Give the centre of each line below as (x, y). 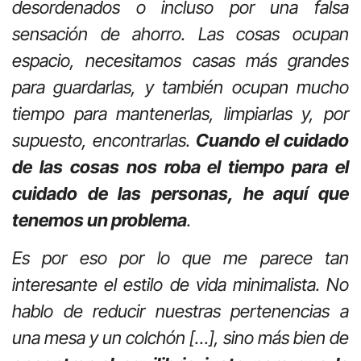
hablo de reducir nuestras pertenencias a (180, 311)
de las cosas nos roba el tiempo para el (180, 166)
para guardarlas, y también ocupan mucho (180, 87)
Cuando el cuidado (272, 140)
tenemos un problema (100, 220)
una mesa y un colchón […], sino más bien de (180, 338)
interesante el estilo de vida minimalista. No (180, 285)
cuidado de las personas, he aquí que (180, 193)
